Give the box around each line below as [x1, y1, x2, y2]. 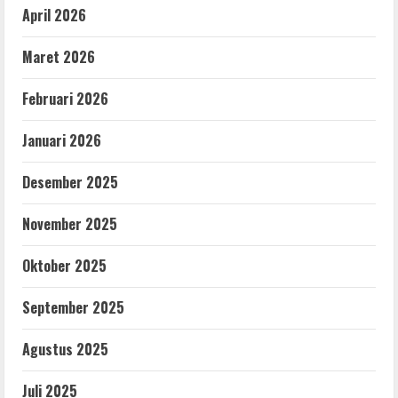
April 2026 [22, 4, 86, 26]
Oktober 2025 [22, 254, 107, 276]
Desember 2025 [22, 171, 118, 193]
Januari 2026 [22, 129, 101, 151]
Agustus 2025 [22, 338, 108, 360]
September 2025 [22, 296, 124, 318]
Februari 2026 [22, 87, 108, 109]
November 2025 [22, 212, 117, 235]
